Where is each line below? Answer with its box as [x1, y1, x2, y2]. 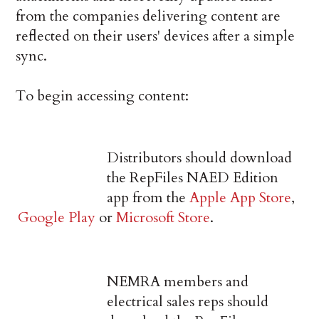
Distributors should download [107, 148, 293, 168]
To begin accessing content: [16, 86, 189, 106]
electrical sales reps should [107, 292, 269, 312]
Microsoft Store [116, 208, 211, 228]
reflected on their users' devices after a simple [16, 26, 296, 46]
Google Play [18, 208, 96, 228]
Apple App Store [189, 188, 292, 208]
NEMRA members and [107, 272, 249, 292]
